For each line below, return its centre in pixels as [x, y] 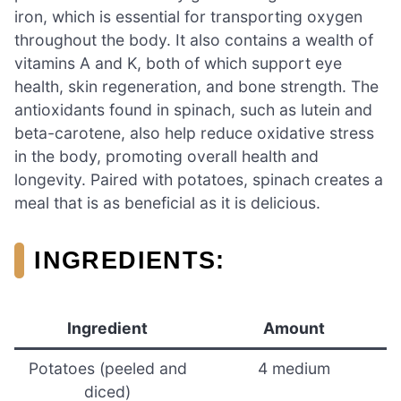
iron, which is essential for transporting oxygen [188, 17]
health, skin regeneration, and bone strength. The [196, 87]
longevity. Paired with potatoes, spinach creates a [199, 180]
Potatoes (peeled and [107, 369]
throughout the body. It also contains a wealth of [194, 40]
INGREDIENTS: [130, 260]
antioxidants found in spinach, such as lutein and [193, 110]
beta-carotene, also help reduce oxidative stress [194, 133]
